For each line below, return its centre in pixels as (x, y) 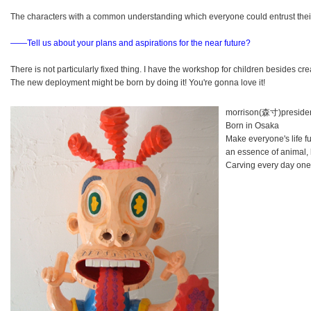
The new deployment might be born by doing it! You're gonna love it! (138, 83)
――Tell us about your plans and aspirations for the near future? (131, 43)
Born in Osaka (252, 126)
